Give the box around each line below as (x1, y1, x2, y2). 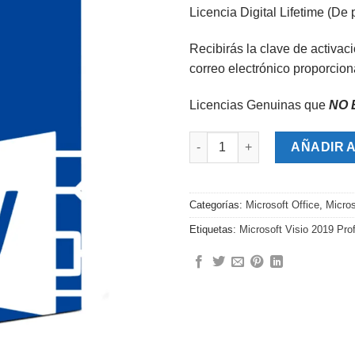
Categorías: (189, 198, 246, 211)
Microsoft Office (246, 198, 319, 211)
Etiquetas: (189, 223, 239, 235)
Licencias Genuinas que (189, 97, 329, 112)
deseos (117, 10, 154, 24)
